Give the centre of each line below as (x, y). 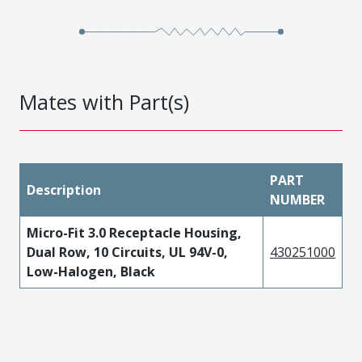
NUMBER (297, 199)
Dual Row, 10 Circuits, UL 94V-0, (127, 252)
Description (64, 189)
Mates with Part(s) (104, 101)
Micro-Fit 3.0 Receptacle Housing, (134, 232)
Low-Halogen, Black (91, 271)
